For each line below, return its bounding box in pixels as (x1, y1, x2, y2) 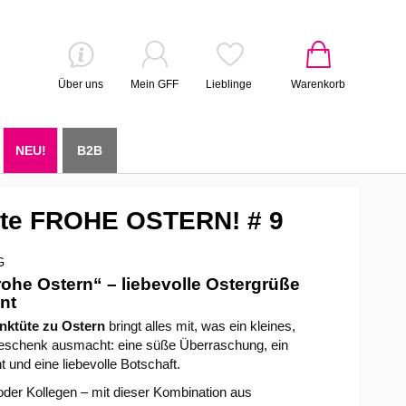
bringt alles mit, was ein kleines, (105, 319, 295, 333)
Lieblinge (206, 78, 252, 91)
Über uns (58, 78, 103, 91)
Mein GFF (130, 78, 179, 91)
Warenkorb (291, 78, 345, 91)
